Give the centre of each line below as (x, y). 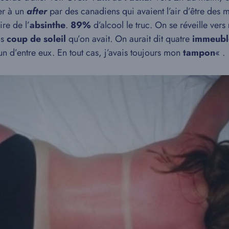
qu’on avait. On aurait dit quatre (129, 39)
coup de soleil (36, 39)
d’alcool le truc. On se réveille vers (159, 25)
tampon (199, 53)
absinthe (48, 25)
